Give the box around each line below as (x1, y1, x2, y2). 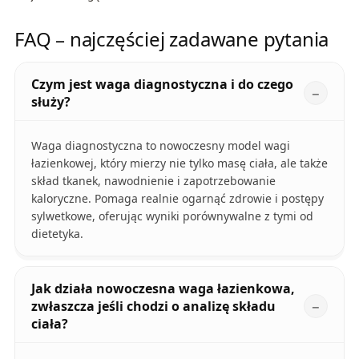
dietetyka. (30, 226, 83, 242)
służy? (30, 93, 71, 111)
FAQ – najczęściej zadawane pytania (14, 26, 329, 53)
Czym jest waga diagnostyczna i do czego (30, 75, 293, 94)
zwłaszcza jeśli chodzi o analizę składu (30, 297, 276, 316)
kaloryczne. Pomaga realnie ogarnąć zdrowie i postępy (30, 191, 324, 207)
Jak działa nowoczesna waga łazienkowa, (30, 280, 295, 298)
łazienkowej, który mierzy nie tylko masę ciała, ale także (30, 155, 328, 171)
